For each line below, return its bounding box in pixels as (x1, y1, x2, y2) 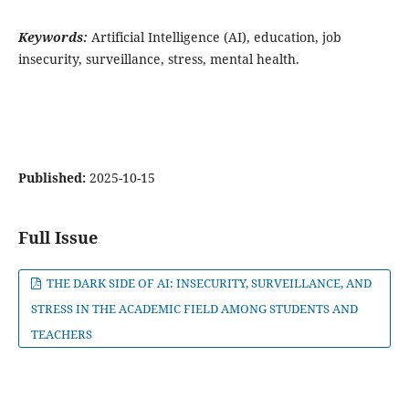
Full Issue (17, 226, 98, 249)
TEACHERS (30, 326, 92, 343)
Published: (17, 169, 89, 187)
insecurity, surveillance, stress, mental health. (17, 50, 299, 68)
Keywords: (17, 28, 88, 47)
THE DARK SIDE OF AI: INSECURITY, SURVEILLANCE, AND (44, 275, 372, 292)
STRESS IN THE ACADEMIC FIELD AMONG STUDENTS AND (30, 300, 358, 318)
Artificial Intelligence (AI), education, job (87, 28, 341, 47)
